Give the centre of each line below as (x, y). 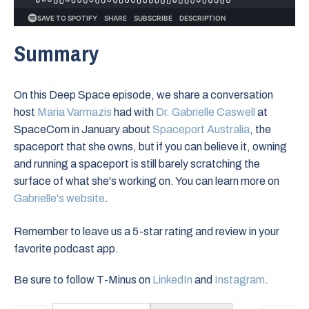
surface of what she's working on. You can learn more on (147, 181)
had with (134, 112)
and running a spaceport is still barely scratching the (137, 164)
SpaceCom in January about (83, 130)
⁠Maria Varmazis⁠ (74, 112)
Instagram (240, 280)
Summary (57, 53)
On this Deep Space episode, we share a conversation (143, 95)
